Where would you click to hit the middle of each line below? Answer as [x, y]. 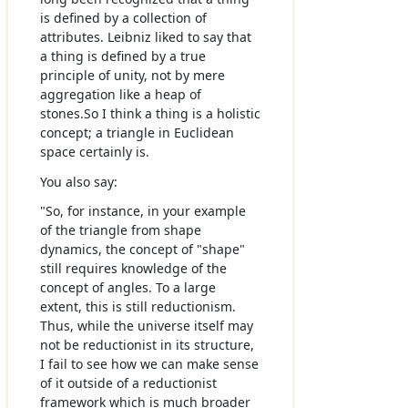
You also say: [78, 181]
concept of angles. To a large [127, 287]
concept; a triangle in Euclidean [137, 133]
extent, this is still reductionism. [138, 306]
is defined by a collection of [123, 18]
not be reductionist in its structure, [147, 344]
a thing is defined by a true [122, 56]
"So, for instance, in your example [143, 210]
